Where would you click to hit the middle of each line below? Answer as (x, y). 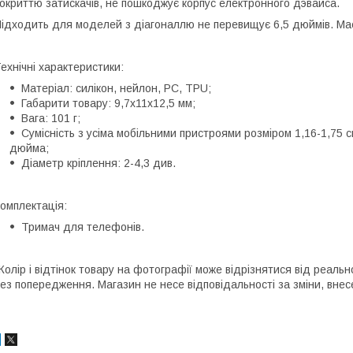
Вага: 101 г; (51, 118)
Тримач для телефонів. (83, 227)
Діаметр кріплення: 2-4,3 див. (98, 163)
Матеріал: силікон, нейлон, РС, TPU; (116, 88)
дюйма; (29, 148)
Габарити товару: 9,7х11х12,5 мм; (108, 103)
